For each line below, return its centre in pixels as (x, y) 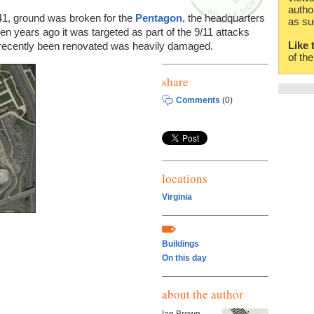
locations (185, 178)
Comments (198, 100)
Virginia (177, 197)
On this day (184, 258)
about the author (203, 294)
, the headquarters (224, 18)
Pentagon (159, 18)
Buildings (180, 244)
